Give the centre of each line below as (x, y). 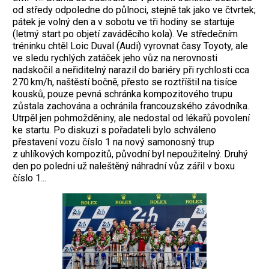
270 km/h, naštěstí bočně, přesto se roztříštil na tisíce (125, 82)
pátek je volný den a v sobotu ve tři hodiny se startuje (124, 22)
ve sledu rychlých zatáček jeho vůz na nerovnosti (115, 58)
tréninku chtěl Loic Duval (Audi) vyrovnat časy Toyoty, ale (130, 46)
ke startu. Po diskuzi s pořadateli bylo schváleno (114, 130)
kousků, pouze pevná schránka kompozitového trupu (122, 94)
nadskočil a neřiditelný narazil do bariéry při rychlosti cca (131, 70)
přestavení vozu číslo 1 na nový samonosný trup (113, 142)
